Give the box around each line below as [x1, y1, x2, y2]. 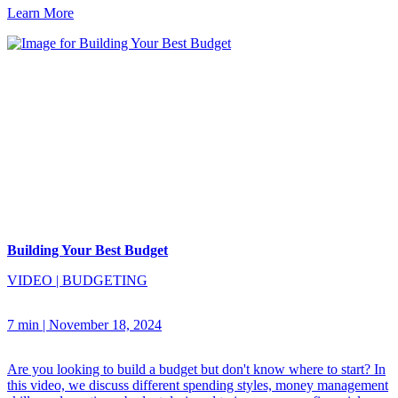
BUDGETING [62, 273, 147, 289]
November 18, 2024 [49, 317, 162, 333]
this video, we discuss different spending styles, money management [7, 378, 388, 394]
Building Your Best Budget [7, 243, 168, 259]
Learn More [7, 5, 74, 20]
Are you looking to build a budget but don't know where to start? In [7, 362, 386, 378]
